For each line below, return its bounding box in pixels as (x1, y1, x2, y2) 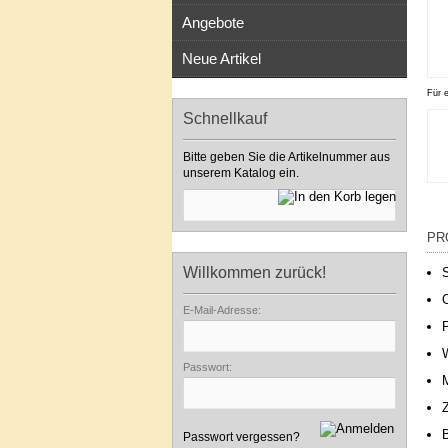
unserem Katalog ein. (183, 166, 299, 180)
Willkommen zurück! (183, 264, 326, 281)
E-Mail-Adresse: (183, 304, 261, 316)
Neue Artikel (182, 50, 261, 67)
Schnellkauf (183, 110, 267, 127)
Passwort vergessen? (183, 430, 300, 444)
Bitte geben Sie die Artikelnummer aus (183, 150, 390, 164)
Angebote (182, 14, 244, 31)
